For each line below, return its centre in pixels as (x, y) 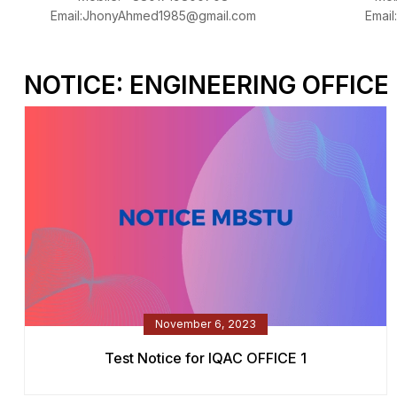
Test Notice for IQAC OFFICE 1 (206, 358)
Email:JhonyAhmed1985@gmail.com (154, 16)
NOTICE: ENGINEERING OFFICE (206, 86)
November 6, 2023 (206, 323)
